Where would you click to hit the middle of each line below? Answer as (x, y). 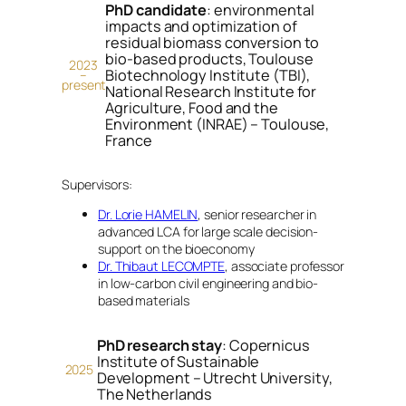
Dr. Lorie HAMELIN (148, 215)
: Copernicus (266, 345)
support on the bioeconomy (176, 249)
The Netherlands (155, 394)
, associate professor (285, 266)
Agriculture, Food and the (192, 107)
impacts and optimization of (201, 26)
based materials (144, 301)
